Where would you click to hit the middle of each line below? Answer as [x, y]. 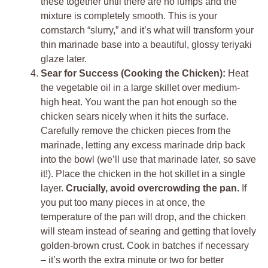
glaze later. [64, 59]
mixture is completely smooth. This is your [129, 16]
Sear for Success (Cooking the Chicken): [133, 73]
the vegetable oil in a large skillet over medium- [140, 87]
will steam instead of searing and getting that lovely [148, 231]
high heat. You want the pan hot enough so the [139, 102]
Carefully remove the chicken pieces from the [136, 130]
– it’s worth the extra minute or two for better [132, 260]
